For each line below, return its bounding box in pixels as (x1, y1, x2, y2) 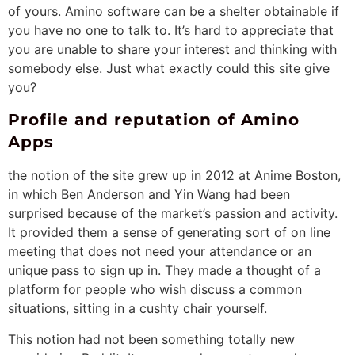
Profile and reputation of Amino (8, 109, 300, 129)
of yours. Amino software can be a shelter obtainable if (8, 2, 339, 19)
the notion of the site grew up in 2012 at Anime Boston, (8, 166, 341, 183)
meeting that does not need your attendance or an (8, 242, 311, 259)
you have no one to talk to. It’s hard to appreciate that (8, 21, 334, 38)
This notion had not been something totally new (8, 330, 295, 347)
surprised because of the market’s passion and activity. (8, 204, 338, 221)
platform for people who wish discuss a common (8, 281, 302, 297)
